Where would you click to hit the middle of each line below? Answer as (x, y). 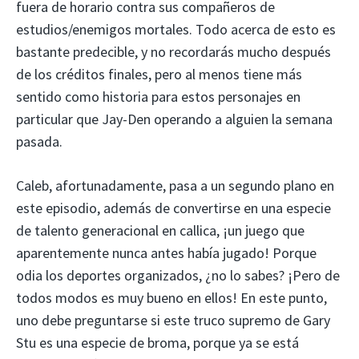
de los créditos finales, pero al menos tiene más (159, 74)
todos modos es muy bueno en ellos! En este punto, (171, 297)
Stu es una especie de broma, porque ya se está (157, 342)
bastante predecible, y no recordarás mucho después (173, 51)
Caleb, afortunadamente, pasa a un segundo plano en (175, 185)
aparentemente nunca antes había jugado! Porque (166, 252)
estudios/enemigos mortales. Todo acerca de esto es (176, 29)
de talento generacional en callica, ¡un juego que (160, 230)
